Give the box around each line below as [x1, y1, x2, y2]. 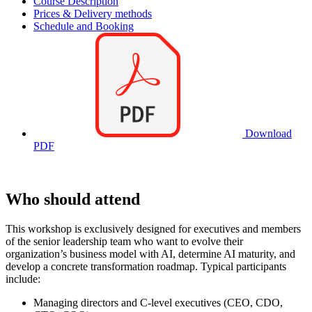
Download [242, 127, 292, 140]
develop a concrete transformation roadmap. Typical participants [6, 260, 286, 272]
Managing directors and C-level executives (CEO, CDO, [33, 296, 283, 309]
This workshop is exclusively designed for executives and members [6, 222, 301, 235]
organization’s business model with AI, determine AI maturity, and [6, 247, 295, 260]
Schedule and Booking [33, 20, 134, 33]
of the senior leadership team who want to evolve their [6, 235, 243, 247]
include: [6, 272, 40, 285]
